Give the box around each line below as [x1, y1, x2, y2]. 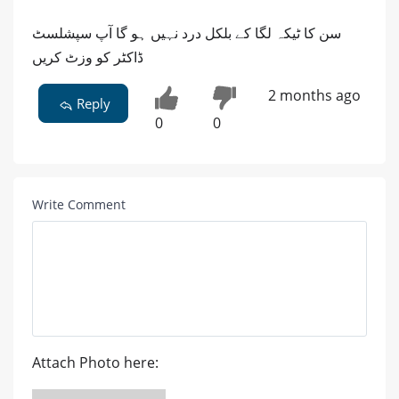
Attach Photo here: [32, 352, 159, 372]
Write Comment [32, 195, 126, 213]
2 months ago [267, 85, 361, 105]
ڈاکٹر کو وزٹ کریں [32, 46, 143, 67]
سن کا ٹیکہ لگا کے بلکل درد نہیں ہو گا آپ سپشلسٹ [32, 22, 341, 43]
